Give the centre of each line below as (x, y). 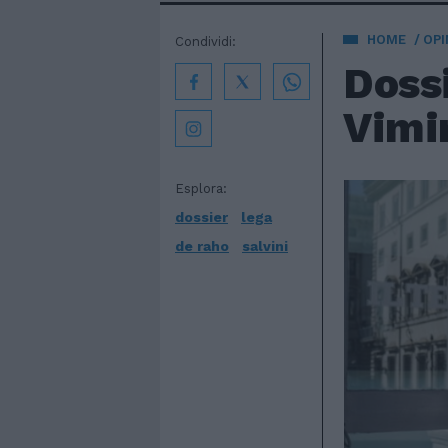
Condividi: (205, 41)
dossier (201, 217)
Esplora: (201, 188)
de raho (202, 246)
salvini (265, 246)
